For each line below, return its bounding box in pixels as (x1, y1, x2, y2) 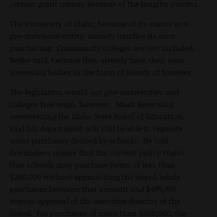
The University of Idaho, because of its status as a (10, 17, 188, 29)
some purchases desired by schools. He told (10, 134, 168, 146)
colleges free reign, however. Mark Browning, (10, 98, 175, 109)
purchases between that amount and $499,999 (10, 183, 176, 194)
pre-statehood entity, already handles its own (10, 30, 175, 41)
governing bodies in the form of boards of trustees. (10, 66, 193, 77)
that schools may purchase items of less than (10, 158, 175, 170)
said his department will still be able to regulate (10, 122, 183, 134)
